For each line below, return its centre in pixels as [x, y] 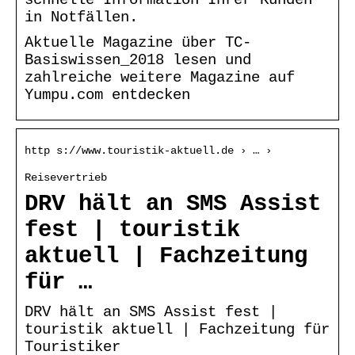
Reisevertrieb [66, 177]
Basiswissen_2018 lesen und [138, 60]
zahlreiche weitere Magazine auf [160, 77]
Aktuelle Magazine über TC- [138, 42]
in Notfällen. [81, 17]
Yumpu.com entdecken [107, 95]
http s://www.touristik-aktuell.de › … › [148, 150]
